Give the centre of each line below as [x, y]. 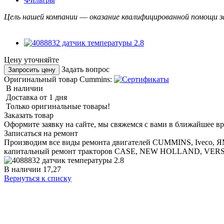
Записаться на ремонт [41, 133]
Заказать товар [29, 115]
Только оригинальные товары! [58, 106]
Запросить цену [32, 69]
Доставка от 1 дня [36, 97]
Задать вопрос [85, 69]
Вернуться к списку [38, 178]
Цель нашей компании [42, 16]
